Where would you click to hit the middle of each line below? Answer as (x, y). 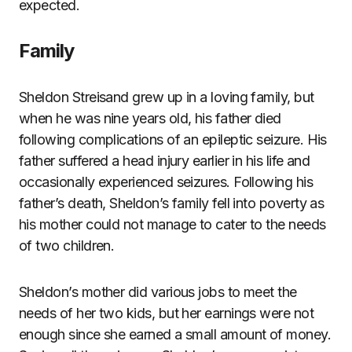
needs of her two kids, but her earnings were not (167, 313)
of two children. (67, 246)
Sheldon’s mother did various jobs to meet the (158, 292)
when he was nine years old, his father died (150, 118)
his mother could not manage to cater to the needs (172, 224)
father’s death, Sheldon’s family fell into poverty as (172, 203)
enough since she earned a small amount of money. (175, 334)
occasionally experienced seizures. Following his (166, 182)
